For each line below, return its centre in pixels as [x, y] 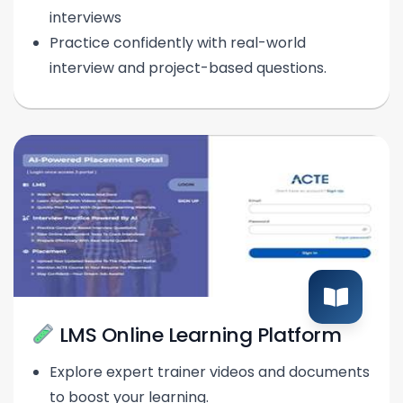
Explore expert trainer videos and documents [210, 372]
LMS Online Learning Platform [198, 335]
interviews [85, 17]
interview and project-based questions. [188, 67]
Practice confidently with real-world [178, 42]
